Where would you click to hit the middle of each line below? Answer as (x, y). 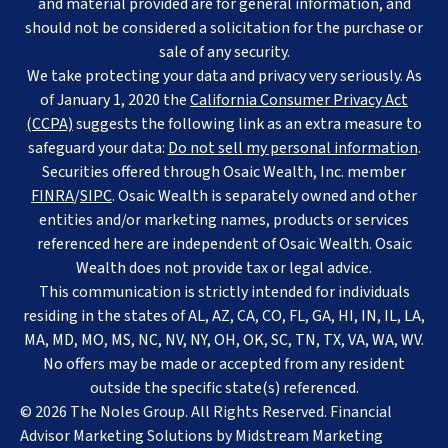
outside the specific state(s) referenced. (224, 387)
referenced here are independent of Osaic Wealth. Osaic (224, 243)
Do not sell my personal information (292, 147)
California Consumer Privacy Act (299, 99)
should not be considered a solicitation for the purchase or (224, 27)
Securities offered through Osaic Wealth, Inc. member (224, 171)
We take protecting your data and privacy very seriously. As (224, 75)
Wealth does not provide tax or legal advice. (224, 267)
